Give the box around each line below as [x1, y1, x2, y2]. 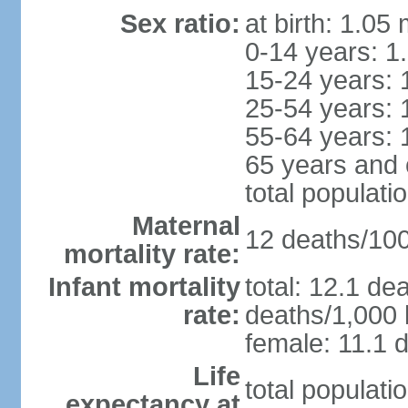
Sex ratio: [119, 9, 240, 38]
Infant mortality [47, 272, 240, 301]
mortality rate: [63, 240, 240, 269]
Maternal [131, 211, 240, 240]
